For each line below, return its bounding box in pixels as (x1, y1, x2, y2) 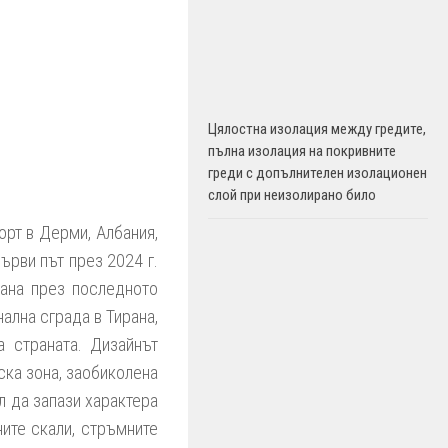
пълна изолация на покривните (208, 142, 396, 160)
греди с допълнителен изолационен (208, 164, 427, 182)
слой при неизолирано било (208, 186, 376, 204)
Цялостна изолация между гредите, (208, 120, 426, 138)
